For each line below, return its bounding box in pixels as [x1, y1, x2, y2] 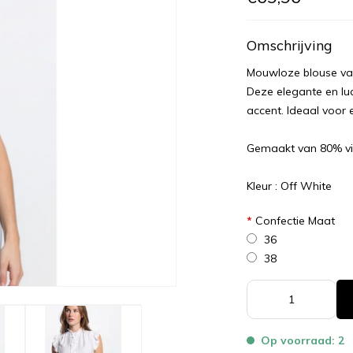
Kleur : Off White [247, 179, 333, 194]
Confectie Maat [252, 214, 336, 229]
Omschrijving [247, 36, 333, 55]
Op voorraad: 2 [261, 333, 345, 348]
